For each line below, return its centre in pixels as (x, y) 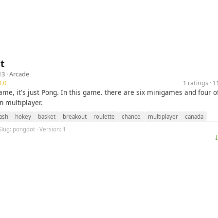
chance (131, 116)
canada (194, 116)
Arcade (19, 74)
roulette (104, 116)
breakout (74, 116)
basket (47, 116)
